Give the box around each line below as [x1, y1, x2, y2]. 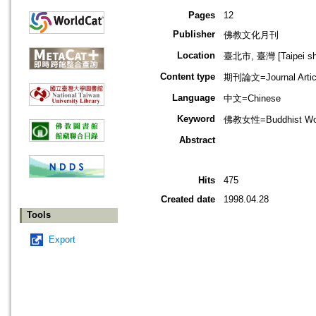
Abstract [179, 135, 215, 146]
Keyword [177, 114, 215, 125]
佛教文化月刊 [224, 30, 279, 41]
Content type [160, 71, 215, 83]
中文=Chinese [224, 93, 281, 104]
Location [177, 50, 215, 61]
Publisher [173, 29, 215, 40]
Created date [161, 194, 215, 205]
